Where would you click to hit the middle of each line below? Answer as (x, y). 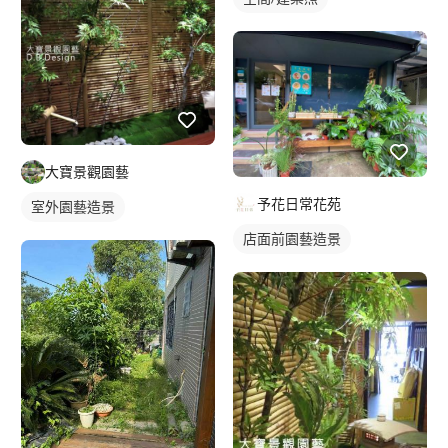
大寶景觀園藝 (87, 171)
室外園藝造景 (73, 206)
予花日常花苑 (299, 203)
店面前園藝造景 (292, 238)
